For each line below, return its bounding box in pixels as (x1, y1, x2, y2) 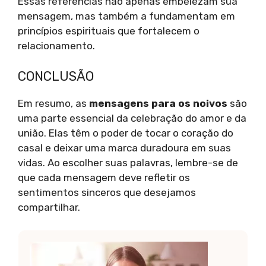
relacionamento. (18, 40, 95, 52)
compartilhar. (18, 201, 80, 213)
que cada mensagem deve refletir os (18, 171, 190, 183)
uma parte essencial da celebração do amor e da (18, 112, 246, 124)
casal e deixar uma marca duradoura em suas (18, 141, 231, 154)
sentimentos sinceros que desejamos (18, 186, 196, 198)
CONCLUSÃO (18, 68, 94, 84)
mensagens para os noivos (89, 97, 227, 109)
